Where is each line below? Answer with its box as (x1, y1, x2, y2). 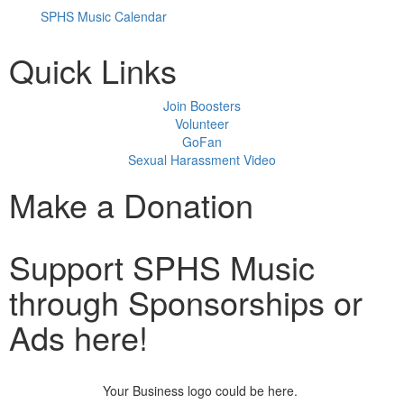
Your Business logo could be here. (103, 381, 301, 400)
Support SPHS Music (9, 243, 315, 290)
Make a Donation (9, 181, 253, 228)
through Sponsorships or (9, 279, 363, 326)
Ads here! (9, 314, 148, 361)
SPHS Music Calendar (41, 7, 167, 26)
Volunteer (175, 115, 229, 133)
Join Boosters (163, 96, 241, 115)
